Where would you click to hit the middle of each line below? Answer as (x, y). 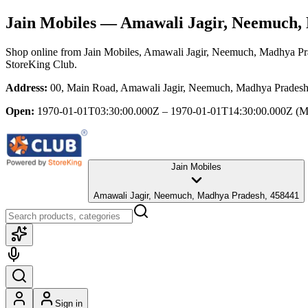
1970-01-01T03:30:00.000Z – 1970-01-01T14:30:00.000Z (165, 111)
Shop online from (45, 52)
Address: (26, 87)
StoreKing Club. (41, 64)
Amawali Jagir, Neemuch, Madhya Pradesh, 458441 (196, 195)
